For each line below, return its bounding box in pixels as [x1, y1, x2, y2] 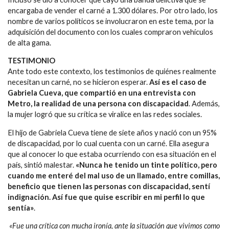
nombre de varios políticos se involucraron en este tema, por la [8, 16, 214, 26]
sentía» [8, 203, 34, 212]
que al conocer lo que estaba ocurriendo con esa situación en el [8, 149, 216, 158]
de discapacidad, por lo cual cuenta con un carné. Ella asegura [8, 139, 209, 148]
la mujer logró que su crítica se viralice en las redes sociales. [8, 110, 202, 119]
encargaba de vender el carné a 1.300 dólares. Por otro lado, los [8, 6, 218, 15]
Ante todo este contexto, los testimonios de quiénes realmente [8, 67, 216, 76]
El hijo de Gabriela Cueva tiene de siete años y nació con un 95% [8, 128, 217, 137]
